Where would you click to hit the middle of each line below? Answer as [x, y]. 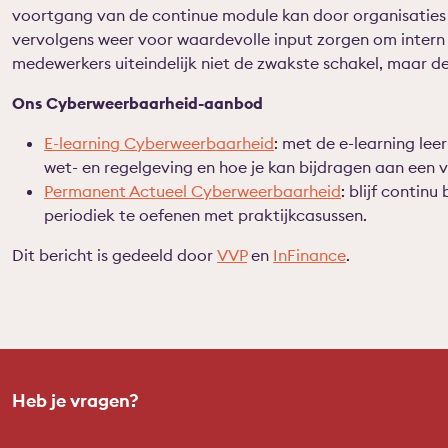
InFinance [309, 254]
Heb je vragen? [75, 400]
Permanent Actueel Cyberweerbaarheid [192, 190]
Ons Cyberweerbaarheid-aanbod [137, 102]
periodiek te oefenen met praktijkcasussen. [205, 214]
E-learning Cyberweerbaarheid [159, 142]
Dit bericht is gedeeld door [114, 254]
